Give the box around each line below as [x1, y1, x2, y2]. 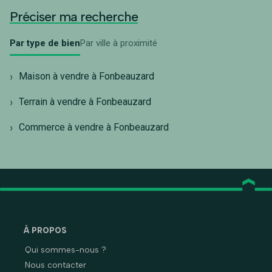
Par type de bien [10, 37, 80, 49]
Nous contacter [25, 260, 86, 271]
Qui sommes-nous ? [25, 245, 106, 256]
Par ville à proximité [80, 37, 157, 49]
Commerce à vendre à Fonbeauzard [19, 121, 169, 133]
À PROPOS [24, 226, 67, 236]
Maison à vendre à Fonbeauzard [19, 70, 154, 82]
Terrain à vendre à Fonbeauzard [19, 95, 151, 107]
